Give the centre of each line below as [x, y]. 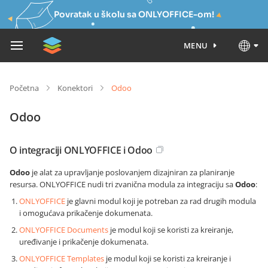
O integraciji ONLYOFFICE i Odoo [81, 150]
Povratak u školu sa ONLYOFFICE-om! [134, 14]
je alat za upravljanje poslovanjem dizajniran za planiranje [132, 172]
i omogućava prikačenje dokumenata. [86, 213]
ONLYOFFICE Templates [62, 258]
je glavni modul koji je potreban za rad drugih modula [161, 201]
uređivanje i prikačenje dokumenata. [84, 242]
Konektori [75, 88]
